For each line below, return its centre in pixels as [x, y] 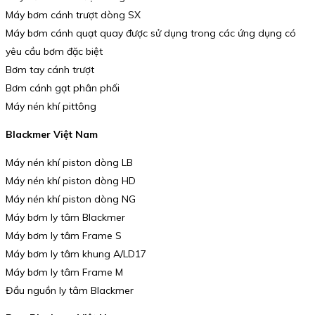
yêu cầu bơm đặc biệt [54, 52]
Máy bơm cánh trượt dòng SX [73, 15]
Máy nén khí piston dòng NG [71, 199]
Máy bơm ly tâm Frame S [64, 235]
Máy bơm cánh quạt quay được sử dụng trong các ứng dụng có [151, 33]
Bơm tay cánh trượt [50, 70]
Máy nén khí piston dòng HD [71, 180]
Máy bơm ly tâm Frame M [64, 272]
